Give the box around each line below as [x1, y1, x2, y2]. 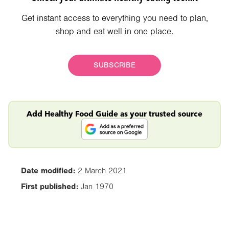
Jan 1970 [81, 182, 113, 192]
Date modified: [18, 166, 78, 176]
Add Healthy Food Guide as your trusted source [27, 109, 202, 119]
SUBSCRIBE [94, 61, 135, 70]
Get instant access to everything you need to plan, [21, 13, 208, 24]
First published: [18, 182, 81, 192]
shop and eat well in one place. [56, 27, 173, 37]
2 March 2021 [78, 166, 127, 176]
